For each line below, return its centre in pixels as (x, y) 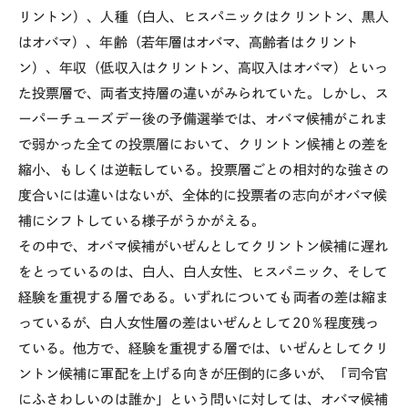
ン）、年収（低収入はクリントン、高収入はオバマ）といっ (204, 68)
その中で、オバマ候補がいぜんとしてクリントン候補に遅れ (204, 246)
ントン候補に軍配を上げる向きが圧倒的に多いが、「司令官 (204, 374)
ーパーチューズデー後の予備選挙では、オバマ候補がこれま (204, 119)
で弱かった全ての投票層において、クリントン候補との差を (204, 144)
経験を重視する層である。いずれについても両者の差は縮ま (204, 297)
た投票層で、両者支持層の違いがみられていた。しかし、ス (204, 93)
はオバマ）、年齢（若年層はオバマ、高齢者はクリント (189, 42)
